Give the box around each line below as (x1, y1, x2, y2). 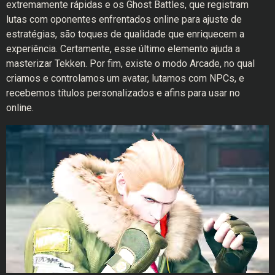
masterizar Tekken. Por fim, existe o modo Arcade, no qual (6, 58, 255, 70)
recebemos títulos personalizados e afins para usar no (6, 87, 240, 99)
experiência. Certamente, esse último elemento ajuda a (6, 43, 240, 55)
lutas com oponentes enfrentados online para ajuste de (6, 14, 242, 26)
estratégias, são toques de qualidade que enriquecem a (6, 28, 244, 41)
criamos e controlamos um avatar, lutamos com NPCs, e (6, 72, 244, 85)
